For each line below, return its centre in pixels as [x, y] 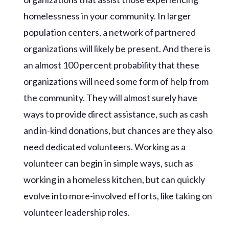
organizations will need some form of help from [116, 81]
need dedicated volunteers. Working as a [105, 146]
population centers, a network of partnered [110, 32]
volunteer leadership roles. [77, 212]
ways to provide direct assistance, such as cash [116, 114]
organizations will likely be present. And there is [117, 48]
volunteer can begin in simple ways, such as [109, 163]
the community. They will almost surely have [111, 97]
